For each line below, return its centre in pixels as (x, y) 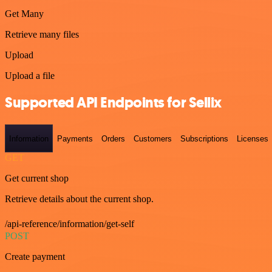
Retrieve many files (42, 34)
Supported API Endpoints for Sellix (113, 103)
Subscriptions (204, 138)
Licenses (253, 138)
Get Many (24, 13)
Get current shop (37, 178)
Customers (153, 138)
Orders (113, 138)
